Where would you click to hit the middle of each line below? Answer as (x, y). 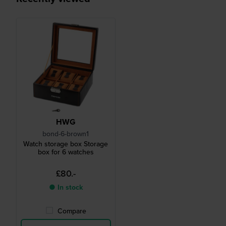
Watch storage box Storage (66, 144)
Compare (72, 211)
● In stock (66, 188)
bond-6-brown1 (66, 134)
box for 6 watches (66, 152)
